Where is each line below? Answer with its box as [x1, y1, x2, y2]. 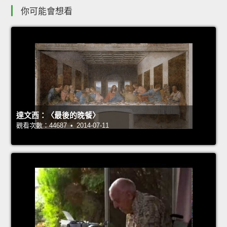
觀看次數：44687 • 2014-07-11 [16, 121, 109, 129]
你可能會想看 [21, 6, 72, 16]
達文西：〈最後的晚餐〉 [16, 110, 100, 120]
